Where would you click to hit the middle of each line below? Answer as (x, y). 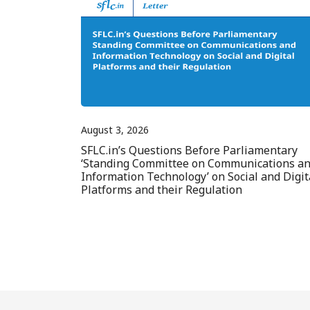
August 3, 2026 (115, 130)
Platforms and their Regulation (162, 190)
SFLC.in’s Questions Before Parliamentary (189, 151)
